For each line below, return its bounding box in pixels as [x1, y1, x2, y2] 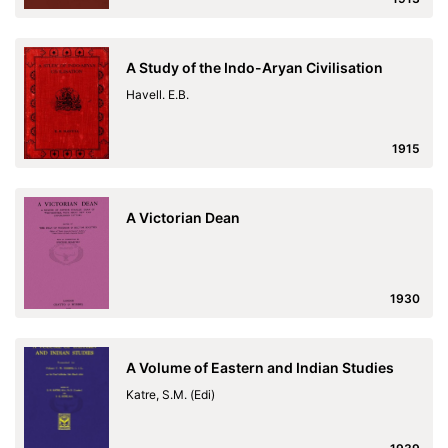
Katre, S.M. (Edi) [126, 387, 215, 402]
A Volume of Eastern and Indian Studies [126, 359, 394, 376]
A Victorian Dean [126, 209, 240, 226]
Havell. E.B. [126, 87, 189, 102]
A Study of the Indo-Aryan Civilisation [126, 59, 383, 76]
